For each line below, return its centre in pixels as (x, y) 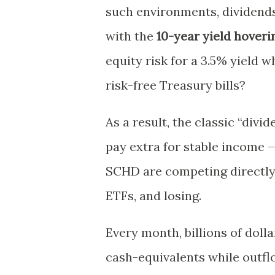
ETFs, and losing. (153, 195)
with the (131, 36)
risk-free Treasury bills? (176, 85)
